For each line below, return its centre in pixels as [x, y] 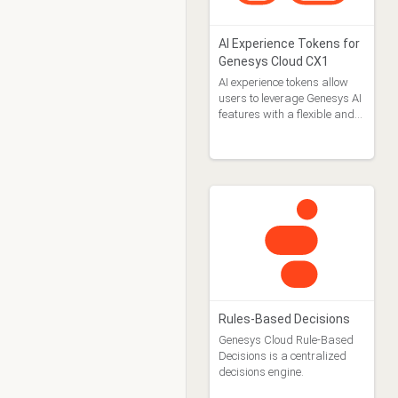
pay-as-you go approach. [282, 130]
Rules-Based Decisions [284, 319]
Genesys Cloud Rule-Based [286, 340]
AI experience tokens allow [283, 82]
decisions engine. [261, 372]
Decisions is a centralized [282, 356]
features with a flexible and [286, 114]
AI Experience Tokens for [289, 44]
